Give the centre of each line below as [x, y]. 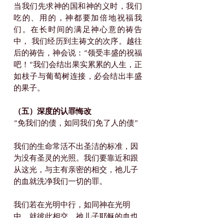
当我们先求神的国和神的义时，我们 [78, 6]
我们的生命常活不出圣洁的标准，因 [76, 146]
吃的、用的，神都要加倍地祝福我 [78, 18]
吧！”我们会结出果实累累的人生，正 [78, 65]
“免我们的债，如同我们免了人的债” [76, 123]
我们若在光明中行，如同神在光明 [72, 205]
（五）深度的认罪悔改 [53, 111]
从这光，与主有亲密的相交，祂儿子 [76, 170]
